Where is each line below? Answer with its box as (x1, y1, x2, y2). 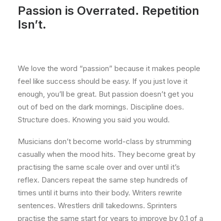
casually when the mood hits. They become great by (18, 149, 195, 159)
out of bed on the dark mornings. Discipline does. (18, 102, 184, 111)
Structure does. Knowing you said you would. (18, 115, 170, 124)
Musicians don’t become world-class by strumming (18, 137, 191, 146)
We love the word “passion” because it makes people (18, 64, 200, 73)
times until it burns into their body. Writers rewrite (18, 188, 182, 197)
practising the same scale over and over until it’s (18, 162, 180, 172)
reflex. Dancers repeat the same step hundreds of (18, 175, 188, 184)
